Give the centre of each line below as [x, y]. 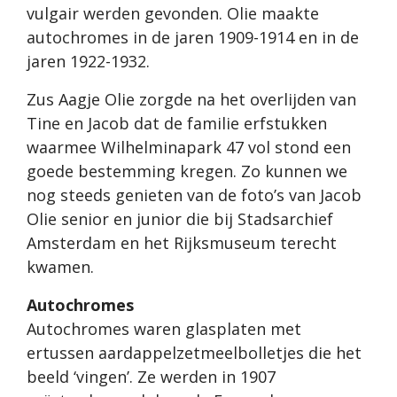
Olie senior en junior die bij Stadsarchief [180, 218]
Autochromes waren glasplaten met [164, 328]
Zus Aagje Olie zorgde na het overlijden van [191, 99]
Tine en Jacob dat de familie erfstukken [177, 123]
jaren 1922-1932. [90, 61]
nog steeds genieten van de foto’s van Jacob [194, 195]
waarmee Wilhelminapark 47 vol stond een [189, 147]
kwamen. [60, 266]
